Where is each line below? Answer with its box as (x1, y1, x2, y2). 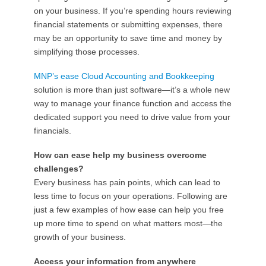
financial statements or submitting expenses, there (33, 19, 223, 29)
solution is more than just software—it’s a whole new (33, 84, 230, 94)
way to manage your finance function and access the (33, 98, 232, 108)
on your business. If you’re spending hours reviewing (33, 5, 232, 15)
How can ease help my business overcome (33, 150, 207, 160)
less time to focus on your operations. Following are (33, 191, 227, 201)
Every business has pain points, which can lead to (33, 177, 220, 187)
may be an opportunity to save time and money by (33, 33, 222, 43)
